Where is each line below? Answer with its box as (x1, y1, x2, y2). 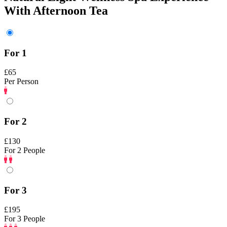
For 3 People (4, 214, 45, 223)
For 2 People (4, 145, 45, 155)
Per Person (4, 77, 39, 86)
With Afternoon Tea (4, 4, 108, 17)
